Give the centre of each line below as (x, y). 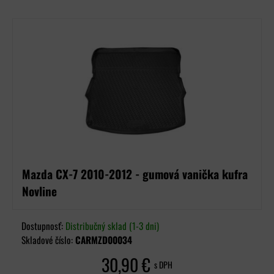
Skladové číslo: (48, 240)
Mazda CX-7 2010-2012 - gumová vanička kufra (135, 174)
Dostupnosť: (43, 226)
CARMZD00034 (104, 240)
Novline (39, 191)
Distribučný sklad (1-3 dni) (112, 226)
